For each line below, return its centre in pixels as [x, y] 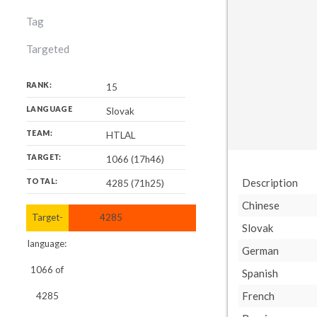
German [260, 250]
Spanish [260, 273]
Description [270, 183]
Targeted [48, 49]
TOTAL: [42, 181]
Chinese [261, 205]
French [258, 296]
